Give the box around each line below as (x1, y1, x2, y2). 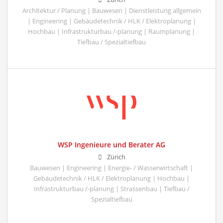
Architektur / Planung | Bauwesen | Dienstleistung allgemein (22, 6, 201, 15)
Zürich (107, 153, 125, 162)
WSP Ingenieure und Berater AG (58, 140, 165, 150)
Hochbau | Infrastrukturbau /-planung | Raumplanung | (28, 27, 195, 36)
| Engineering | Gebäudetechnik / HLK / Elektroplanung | (27, 17, 196, 26)
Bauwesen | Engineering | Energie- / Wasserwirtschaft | (30, 164, 193, 173)
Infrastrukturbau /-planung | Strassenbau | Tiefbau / (33, 185, 190, 194)
